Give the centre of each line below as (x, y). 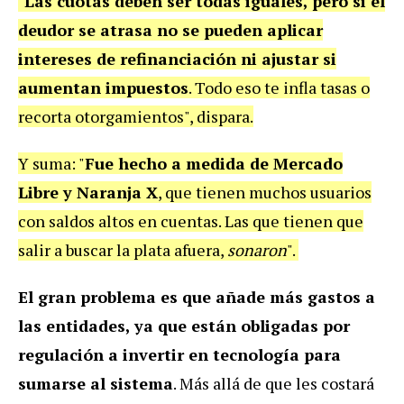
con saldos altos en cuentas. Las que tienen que (191, 221)
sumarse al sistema (96, 384)
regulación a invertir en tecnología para (179, 355)
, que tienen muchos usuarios (265, 193)
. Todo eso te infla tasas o (279, 88)
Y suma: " (51, 164)
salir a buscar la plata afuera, (123, 250)
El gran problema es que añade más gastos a (197, 297)
